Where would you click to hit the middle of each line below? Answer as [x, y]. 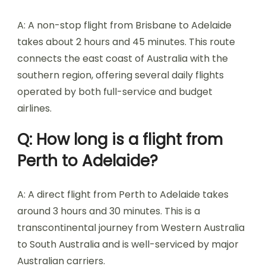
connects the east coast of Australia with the [123, 58]
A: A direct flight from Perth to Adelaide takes [123, 194]
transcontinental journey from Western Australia [131, 228]
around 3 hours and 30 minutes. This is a [109, 211]
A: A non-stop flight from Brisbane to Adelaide [124, 25]
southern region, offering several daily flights [121, 75]
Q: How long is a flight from [120, 140]
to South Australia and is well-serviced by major [128, 244]
